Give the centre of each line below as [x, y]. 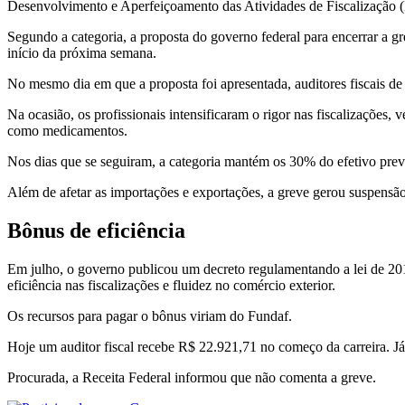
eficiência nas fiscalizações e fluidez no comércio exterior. [171, 285]
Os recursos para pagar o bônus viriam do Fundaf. [150, 316]
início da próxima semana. [82, 53]
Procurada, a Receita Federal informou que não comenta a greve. [192, 377]
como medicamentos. [67, 131]
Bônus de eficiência [96, 230]
